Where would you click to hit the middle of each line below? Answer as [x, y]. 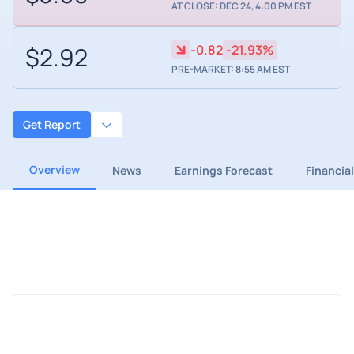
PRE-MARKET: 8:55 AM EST [230, 70]
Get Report [52, 125]
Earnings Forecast [223, 170]
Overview [54, 169]
